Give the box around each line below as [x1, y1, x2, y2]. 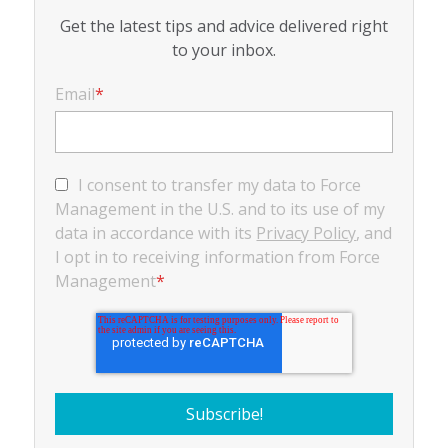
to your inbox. [172, 38, 276, 61]
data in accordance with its [55, 221, 257, 244]
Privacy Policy [256, 221, 357, 244]
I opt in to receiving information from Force [55, 245, 381, 268]
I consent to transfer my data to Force [78, 173, 362, 196]
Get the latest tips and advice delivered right [60, 14, 388, 37]
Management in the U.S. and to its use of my [55, 197, 386, 220]
